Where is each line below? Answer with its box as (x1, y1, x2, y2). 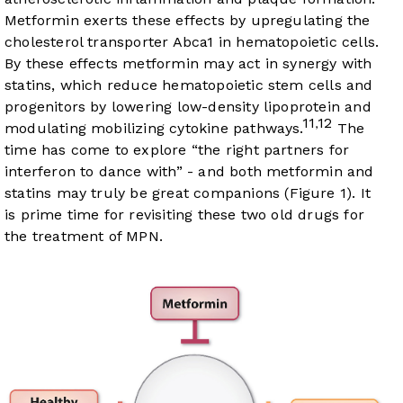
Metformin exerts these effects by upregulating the (4, 12, 371, 30)
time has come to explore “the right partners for (4, 141, 350, 159)
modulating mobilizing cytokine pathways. (4, 120, 302, 138)
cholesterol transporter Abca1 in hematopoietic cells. (4, 33, 380, 51)
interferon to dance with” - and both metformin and (4, 163, 374, 181)
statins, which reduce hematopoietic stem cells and (4, 76, 373, 94)
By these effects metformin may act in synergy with (4, 55, 372, 73)
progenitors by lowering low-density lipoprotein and (4, 98, 372, 116)
